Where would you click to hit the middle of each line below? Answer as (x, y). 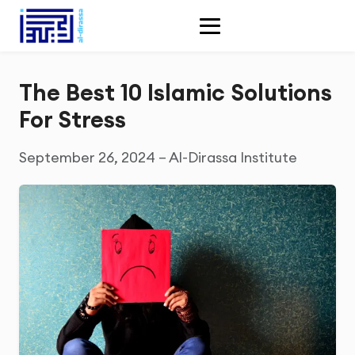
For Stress (73, 119)
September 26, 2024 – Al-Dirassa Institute (158, 157)
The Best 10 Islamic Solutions (176, 92)
